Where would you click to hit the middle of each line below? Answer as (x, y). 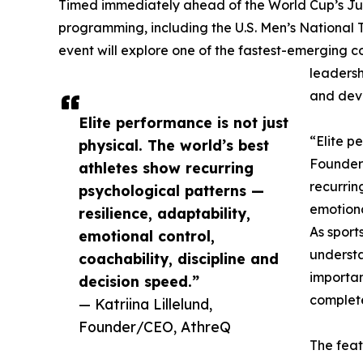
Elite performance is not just (184, 123)
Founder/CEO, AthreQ (155, 327)
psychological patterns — (171, 191)
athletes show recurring (166, 168)
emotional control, (147, 236)
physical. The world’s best (174, 145)
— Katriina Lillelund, (145, 304)
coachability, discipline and (179, 259)
